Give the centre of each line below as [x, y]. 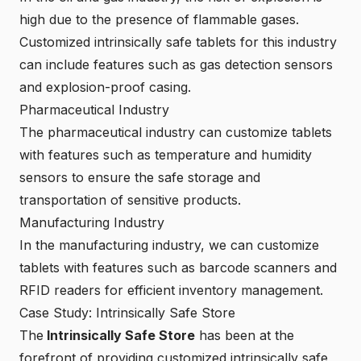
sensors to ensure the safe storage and [140, 177]
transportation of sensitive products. [130, 200]
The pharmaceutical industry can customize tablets [176, 132]
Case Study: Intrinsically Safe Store [127, 313]
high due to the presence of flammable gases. [159, 19]
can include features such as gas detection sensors [176, 64]
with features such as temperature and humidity [166, 155]
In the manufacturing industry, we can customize [169, 245]
